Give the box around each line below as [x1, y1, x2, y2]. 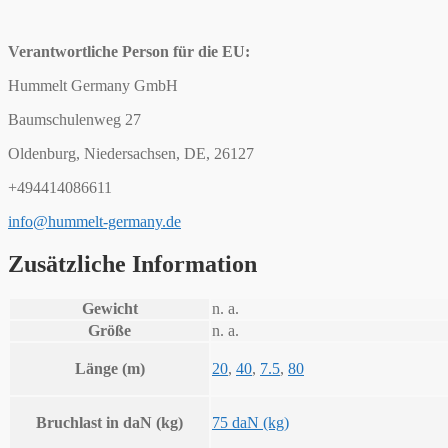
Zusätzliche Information [8, 250, 257, 277]
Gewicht [81, 300, 138, 318]
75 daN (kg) [212, 414, 289, 432]
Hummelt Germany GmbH [8, 76, 178, 94]
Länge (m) [74, 360, 145, 378]
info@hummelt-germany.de [8, 212, 181, 230]
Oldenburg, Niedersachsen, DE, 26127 [8, 144, 254, 162]
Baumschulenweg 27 [8, 110, 141, 128]
